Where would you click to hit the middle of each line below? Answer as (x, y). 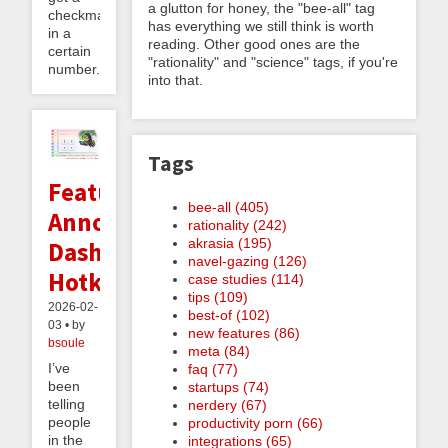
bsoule (66, 342)
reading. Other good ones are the (254, 43)
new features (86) (244, 332)
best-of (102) (229, 314)
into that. (175, 79)
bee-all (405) (228, 206)
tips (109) (218, 296)
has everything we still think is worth (261, 25)
